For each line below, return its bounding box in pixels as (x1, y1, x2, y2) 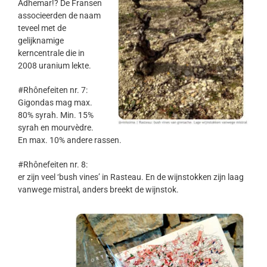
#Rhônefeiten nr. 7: (18, 85, 88, 95)
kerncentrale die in (18, 48, 85, 58)
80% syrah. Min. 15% (18, 110, 94, 120)
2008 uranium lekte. (18, 61, 91, 71)
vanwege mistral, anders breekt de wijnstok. (18, 185, 179, 195)
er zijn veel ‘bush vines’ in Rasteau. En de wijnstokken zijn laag (18, 172, 244, 182)
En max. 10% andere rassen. (18, 135, 122, 145)
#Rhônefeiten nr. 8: (18, 160, 88, 170)
